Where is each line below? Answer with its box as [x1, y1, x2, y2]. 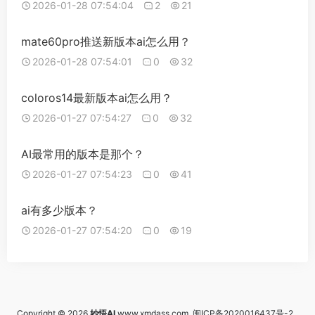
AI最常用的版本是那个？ [21, 147, 144, 161]
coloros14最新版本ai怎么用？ [21, 91, 172, 105]
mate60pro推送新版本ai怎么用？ [21, 34, 191, 49]
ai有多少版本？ [21, 203, 98, 217]
